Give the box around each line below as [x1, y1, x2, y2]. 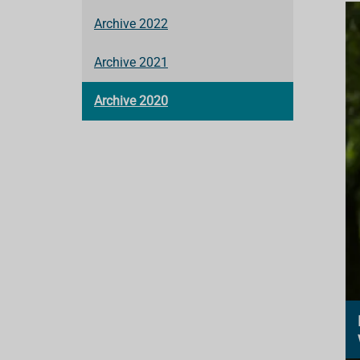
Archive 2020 [94, 93, 168, 108]
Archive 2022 [94, 16, 168, 31]
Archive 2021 [94, 55, 168, 70]
